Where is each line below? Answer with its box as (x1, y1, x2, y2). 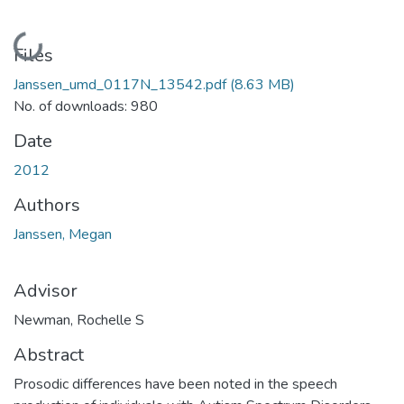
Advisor (14, 278, 78, 303)
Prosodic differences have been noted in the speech (14, 373, 337, 394)
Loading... (15, 29, 77, 58)
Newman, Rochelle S (14, 309, 144, 330)
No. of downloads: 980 (14, 96, 158, 116)
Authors (14, 192, 80, 217)
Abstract (14, 342, 84, 367)
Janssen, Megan (14, 224, 112, 244)
